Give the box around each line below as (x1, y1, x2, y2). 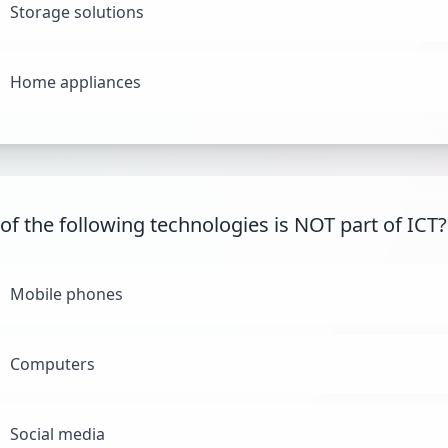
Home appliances (10, 71, 141, 93)
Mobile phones (10, 283, 123, 305)
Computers (10, 353, 95, 375)
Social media (10, 423, 105, 445)
